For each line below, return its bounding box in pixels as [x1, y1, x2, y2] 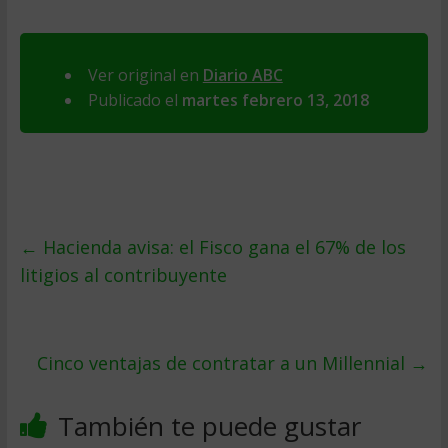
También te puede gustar [57, 408, 361, 444]
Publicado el [87, 89, 182, 111]
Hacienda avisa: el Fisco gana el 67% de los [37, 235, 406, 259]
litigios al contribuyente [19, 263, 227, 287]
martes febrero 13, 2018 [181, 89, 369, 111]
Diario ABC [202, 64, 283, 86]
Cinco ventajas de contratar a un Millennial [37, 351, 411, 375]
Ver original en [87, 64, 203, 86]
